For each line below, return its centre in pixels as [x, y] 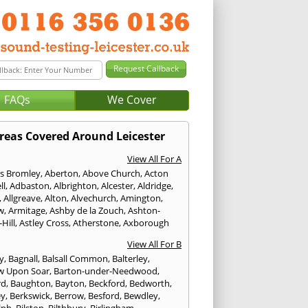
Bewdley [141, 295]
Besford [104, 295]
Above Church [112, 173]
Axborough [146, 222]
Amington [141, 198]
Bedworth [150, 283]
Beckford [107, 283]
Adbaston [30, 185]
